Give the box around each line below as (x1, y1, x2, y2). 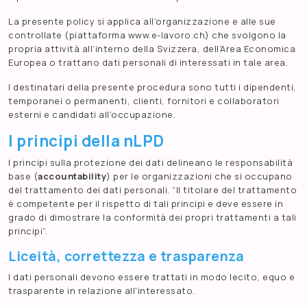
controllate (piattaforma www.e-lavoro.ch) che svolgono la (8, 29, 286, 42)
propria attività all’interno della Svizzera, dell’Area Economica (8, 42, 295, 56)
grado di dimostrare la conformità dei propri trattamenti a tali (8, 211, 297, 224)
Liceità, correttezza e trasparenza (8, 247, 244, 266)
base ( (8, 170, 38, 183)
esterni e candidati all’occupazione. (8, 108, 175, 121)
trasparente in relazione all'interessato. (8, 284, 195, 297)
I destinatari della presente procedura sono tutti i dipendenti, (8, 81, 297, 94)
